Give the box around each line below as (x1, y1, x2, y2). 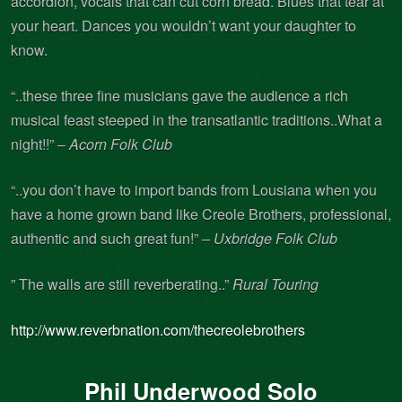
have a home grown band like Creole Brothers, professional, (11, 203, 391, 224)
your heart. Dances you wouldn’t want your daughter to (11, 14, 356, 36)
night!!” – (11, 133, 69, 154)
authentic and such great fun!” (11, 227, 202, 249)
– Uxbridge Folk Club (202, 227, 337, 249)
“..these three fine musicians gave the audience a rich (11, 84, 348, 106)
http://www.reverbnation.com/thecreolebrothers (11, 319, 305, 340)
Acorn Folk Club (69, 133, 172, 154)
